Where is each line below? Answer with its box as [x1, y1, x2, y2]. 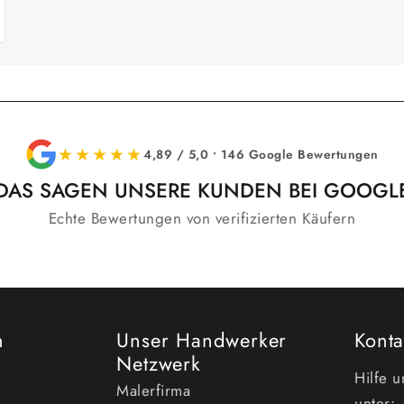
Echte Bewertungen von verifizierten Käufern [48, 207, 356, 229]
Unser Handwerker [116, 325, 288, 354]
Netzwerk [116, 348, 201, 378]
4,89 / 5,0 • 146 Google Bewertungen [143, 144, 379, 163]
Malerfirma [116, 379, 191, 401]
